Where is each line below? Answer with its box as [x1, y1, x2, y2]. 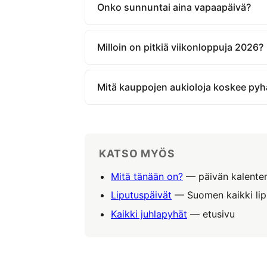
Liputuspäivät [111, 189, 172, 201]
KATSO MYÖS [99, 147, 175, 160]
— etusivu [187, 207, 235, 220]
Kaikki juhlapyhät [111, 207, 187, 220]
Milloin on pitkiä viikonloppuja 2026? [97, 41, 263, 53]
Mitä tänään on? [111, 170, 183, 182]
